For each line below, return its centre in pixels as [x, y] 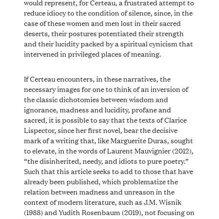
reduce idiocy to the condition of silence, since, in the [108, 12]
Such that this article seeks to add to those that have [108, 171]
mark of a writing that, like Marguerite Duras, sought [108, 140]
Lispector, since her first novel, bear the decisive [100, 130]
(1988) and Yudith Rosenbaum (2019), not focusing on [109, 212]
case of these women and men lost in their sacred [102, 22]
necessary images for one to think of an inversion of [106, 88]
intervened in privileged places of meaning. [92, 53]
